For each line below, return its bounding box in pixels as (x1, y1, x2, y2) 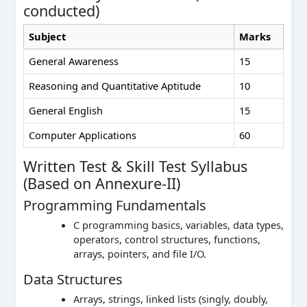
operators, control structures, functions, (73, 232, 260, 247)
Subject (29, 29, 66, 43)
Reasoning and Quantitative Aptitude (29, 78, 201, 93)
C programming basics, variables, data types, (73, 218, 284, 232)
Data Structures (23, 269, 123, 288)
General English (29, 103, 103, 117)
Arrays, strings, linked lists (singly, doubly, (73, 291, 268, 306)
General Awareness (29, 53, 119, 68)
